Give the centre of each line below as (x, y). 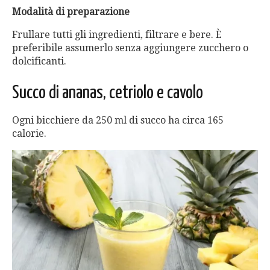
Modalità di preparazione (71, 12)
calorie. (29, 134)
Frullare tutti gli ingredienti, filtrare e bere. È (117, 35)
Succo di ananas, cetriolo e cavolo (108, 93)
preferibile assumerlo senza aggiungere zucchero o (130, 48)
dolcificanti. (39, 61)
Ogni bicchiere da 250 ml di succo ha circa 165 (118, 121)
